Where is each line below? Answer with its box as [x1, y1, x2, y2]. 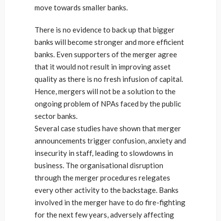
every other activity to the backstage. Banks [35, 185, 179, 194]
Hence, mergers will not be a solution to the [35, 87, 176, 96]
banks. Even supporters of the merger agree [35, 50, 177, 59]
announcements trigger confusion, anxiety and [35, 136, 186, 145]
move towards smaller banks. [35, 3, 128, 12]
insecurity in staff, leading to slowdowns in [35, 148, 173, 157]
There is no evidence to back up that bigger [35, 25, 175, 34]
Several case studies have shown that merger [35, 124, 181, 133]
